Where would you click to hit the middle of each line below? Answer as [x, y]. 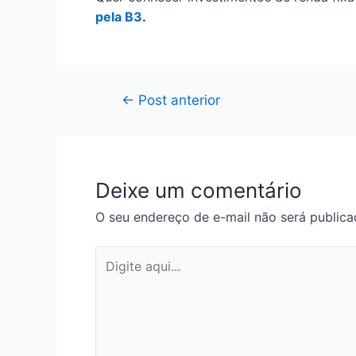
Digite [112, 255]
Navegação [133, 99]
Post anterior [177, 99]
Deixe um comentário [199, 190]
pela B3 [119, 16]
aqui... [112, 275]
